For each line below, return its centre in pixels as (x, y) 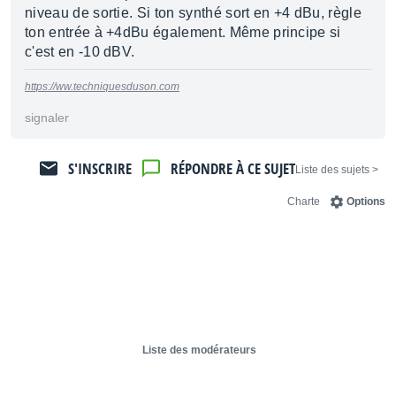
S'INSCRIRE (100, 168)
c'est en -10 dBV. (80, 52)
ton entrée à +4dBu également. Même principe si (183, 32)
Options (366, 202)
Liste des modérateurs (199, 350)
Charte (304, 202)
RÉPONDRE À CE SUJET (233, 168)
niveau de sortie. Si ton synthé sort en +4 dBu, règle (193, 13)
